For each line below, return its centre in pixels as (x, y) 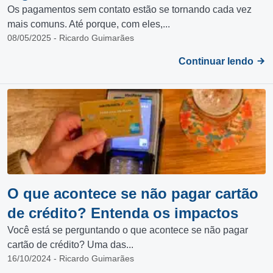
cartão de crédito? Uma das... (70, 245)
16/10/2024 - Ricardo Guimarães (71, 258)
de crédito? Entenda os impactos (123, 213)
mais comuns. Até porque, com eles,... (89, 24)
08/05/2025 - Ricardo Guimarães (71, 38)
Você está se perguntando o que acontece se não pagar (128, 230)
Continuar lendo (217, 61)
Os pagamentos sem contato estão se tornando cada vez (129, 9)
